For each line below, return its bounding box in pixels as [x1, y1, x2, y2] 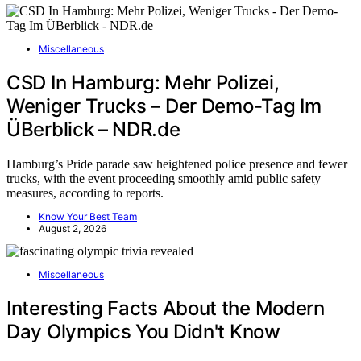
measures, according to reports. [6, 185, 164, 200]
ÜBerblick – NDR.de [6, 117, 180, 141]
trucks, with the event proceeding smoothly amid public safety [6, 171, 321, 185]
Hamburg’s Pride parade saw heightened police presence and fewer [6, 156, 347, 171]
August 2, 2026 [39, 222, 106, 234]
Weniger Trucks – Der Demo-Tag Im [6, 93, 322, 118]
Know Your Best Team [39, 210, 137, 222]
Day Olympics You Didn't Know [6, 319, 280, 343]
